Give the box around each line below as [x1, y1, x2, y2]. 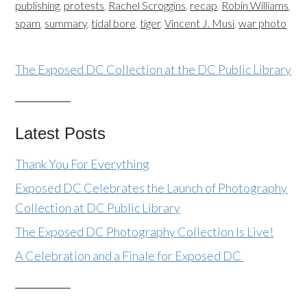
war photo [238, 16, 287, 29]
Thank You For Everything [15, 156, 150, 171]
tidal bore [91, 16, 136, 29]
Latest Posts [15, 123, 106, 143]
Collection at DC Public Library [15, 199, 181, 215]
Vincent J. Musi [164, 16, 235, 29]
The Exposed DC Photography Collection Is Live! [15, 223, 274, 239]
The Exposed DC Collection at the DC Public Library [15, 61, 292, 77]
